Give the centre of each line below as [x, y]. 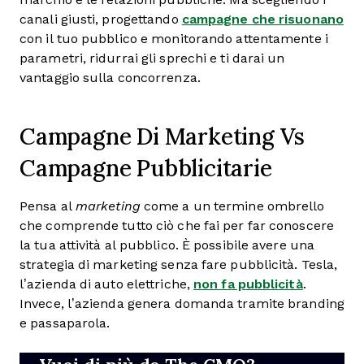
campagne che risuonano [262, 19]
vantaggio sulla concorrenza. [110, 78]
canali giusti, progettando [101, 19]
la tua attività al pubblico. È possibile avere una [167, 245]
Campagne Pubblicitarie [146, 167]
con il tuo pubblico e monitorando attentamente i [174, 39]
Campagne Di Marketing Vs [162, 136]
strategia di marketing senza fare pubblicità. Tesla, [179, 264]
